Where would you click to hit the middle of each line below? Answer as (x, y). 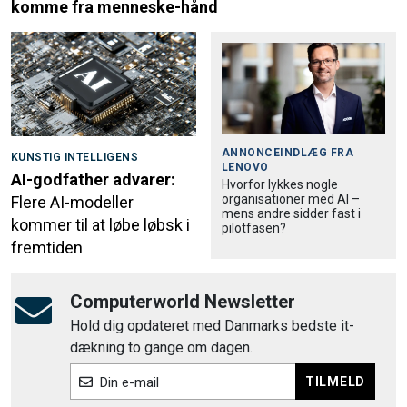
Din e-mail (129, 383)
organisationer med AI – (291, 199)
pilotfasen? (254, 228)
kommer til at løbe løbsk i (100, 225)
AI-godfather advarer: (93, 180)
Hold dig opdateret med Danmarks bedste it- (212, 326)
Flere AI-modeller (72, 203)
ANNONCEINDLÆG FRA (288, 153)
